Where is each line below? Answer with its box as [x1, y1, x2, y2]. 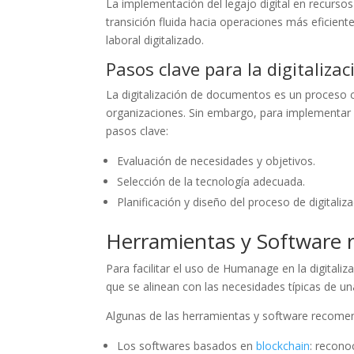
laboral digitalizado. [106, 32, 205, 47]
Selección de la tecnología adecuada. [117, 173, 306, 189]
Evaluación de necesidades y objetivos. [117, 153, 316, 168]
